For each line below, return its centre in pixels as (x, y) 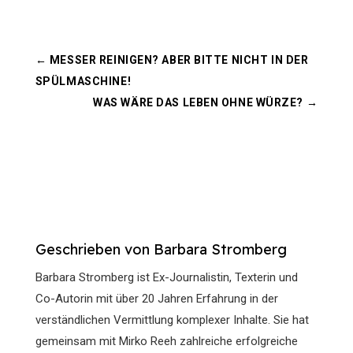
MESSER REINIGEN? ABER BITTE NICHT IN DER (179, 60)
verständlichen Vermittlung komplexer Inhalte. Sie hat (172, 320)
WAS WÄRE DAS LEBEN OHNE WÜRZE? (199, 102)
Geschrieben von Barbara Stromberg (161, 249)
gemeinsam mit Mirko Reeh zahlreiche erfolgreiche (166, 341)
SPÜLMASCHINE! (83, 81)
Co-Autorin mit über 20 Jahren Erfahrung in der (156, 299)
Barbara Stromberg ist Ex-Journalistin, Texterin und (166, 277)
